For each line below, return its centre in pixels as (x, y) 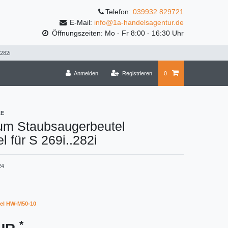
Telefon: (119, 12)
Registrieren (137, 74)
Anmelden (86, 74)
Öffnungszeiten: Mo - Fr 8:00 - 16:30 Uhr (117, 33)
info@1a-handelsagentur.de (139, 23)
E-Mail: (81, 23)
